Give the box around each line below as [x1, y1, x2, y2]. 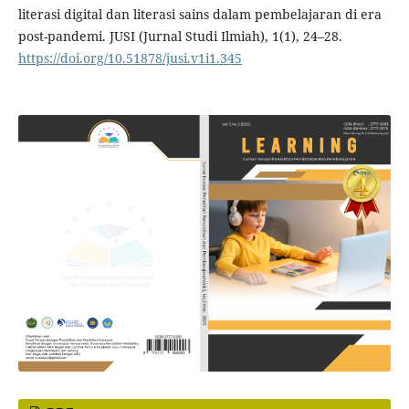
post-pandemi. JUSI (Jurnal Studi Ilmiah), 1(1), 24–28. [17, 26, 342, 45]
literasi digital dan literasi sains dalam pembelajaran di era [17, 5, 382, 23]
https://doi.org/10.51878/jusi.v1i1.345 [17, 48, 242, 67]
